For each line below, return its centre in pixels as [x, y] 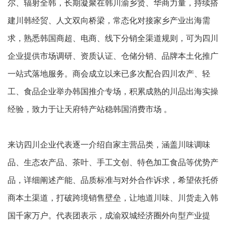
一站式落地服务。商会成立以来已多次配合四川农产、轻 [109, 74]
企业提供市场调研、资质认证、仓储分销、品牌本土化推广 [113, 56]
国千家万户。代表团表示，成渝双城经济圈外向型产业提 [109, 216]
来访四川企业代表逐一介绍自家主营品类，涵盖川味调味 [109, 145]
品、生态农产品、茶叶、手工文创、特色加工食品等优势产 [113, 163]
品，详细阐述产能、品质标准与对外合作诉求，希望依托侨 [113, 180]
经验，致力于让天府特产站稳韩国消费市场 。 [90, 109]
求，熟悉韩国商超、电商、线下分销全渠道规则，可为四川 [113, 39]
